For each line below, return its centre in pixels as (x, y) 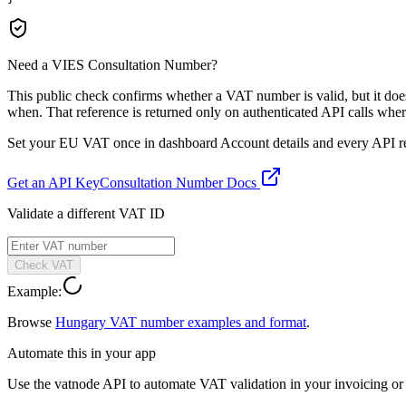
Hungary (81, 322)
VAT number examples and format (206, 322)
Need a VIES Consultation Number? (112, 64)
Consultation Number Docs (180, 182)
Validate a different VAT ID (86, 213)
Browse (29, 322)
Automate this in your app (82, 353)
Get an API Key (53, 182)
